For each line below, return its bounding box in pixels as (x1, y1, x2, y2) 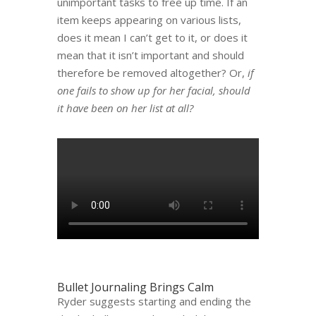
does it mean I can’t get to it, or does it (56, 30, 248, 44)
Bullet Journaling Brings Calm (56, 279, 214, 296)
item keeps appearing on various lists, (56, 13, 241, 27)
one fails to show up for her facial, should (56, 83, 250, 97)
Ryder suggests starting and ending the (56, 294, 251, 309)
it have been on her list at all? (56, 101, 193, 115)
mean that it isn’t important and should (56, 48, 244, 62)
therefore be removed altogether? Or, (56, 66, 248, 80)
